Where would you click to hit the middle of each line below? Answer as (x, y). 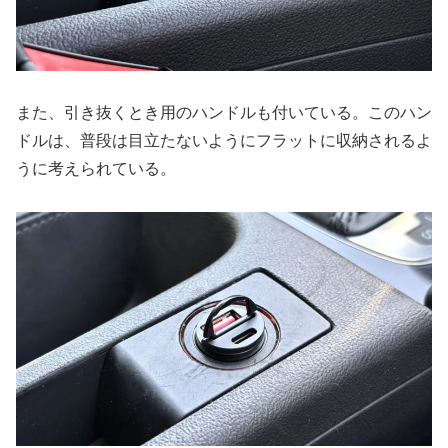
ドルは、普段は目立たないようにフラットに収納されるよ (224, 141)
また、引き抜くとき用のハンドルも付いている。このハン (224, 113)
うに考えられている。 (96, 169)
